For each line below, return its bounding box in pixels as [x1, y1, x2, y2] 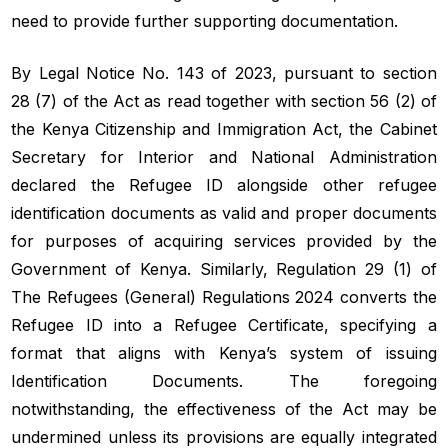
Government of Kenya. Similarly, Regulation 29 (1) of [11, 258, 437, 279]
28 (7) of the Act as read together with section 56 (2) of [11, 90, 437, 111]
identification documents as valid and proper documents [11, 202, 437, 223]
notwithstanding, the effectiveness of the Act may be [11, 398, 437, 419]
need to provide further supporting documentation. [11, 10, 399, 31]
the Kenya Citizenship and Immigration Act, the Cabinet [11, 118, 437, 139]
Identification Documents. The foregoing [11, 370, 437, 391]
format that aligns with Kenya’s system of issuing [11, 342, 437, 363]
